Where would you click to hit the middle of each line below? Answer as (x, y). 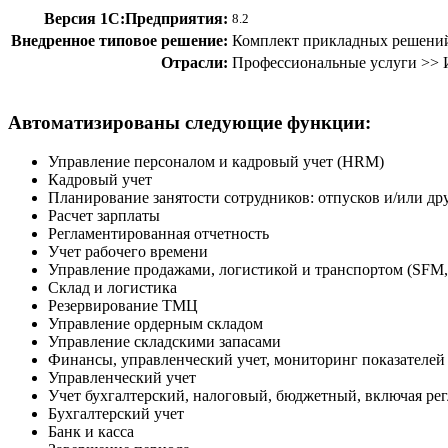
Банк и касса (91, 431)
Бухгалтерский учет (116, 413)
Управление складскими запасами (164, 341)
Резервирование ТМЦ (123, 305)
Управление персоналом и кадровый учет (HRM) (216, 161)
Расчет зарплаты (104, 215)
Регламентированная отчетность (158, 233)
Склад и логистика (112, 287)
